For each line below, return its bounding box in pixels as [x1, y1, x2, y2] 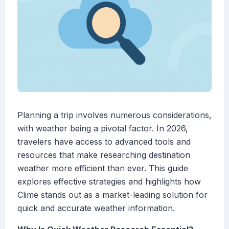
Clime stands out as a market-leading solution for [17, 190, 208, 200]
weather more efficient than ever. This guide [17, 163, 188, 174]
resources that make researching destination [17, 150, 190, 161]
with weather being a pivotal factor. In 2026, [17, 123, 188, 134]
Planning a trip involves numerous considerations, [17, 110, 212, 121]
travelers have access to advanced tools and [17, 136, 191, 147]
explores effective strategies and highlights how [17, 176, 201, 187]
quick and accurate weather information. [17, 203, 175, 214]
